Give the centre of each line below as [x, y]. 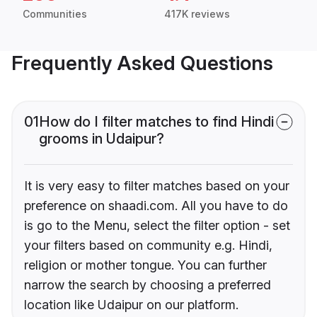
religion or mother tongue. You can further [145, 265]
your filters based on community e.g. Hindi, [148, 246]
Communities [55, 14]
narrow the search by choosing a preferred [148, 285]
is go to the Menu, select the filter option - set [157, 226]
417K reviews [197, 14]
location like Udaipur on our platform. [131, 305]
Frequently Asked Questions [142, 63]
